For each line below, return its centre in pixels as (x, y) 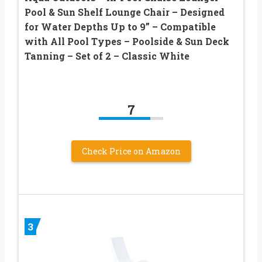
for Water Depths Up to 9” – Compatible (120, 26)
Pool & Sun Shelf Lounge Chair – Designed (125, 12)
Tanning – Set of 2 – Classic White (107, 56)
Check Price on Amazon (131, 151)
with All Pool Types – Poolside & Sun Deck (127, 41)
